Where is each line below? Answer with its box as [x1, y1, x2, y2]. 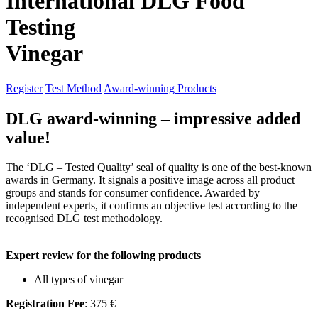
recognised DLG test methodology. [6, 212, 163, 225]
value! [6, 128, 50, 147]
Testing [6, 14, 75, 40]
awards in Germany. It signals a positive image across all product [6, 174, 295, 187]
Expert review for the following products [6, 249, 201, 262]
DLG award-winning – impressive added [6, 109, 300, 128]
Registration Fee [6, 297, 84, 310]
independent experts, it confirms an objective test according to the [6, 199, 297, 212]
